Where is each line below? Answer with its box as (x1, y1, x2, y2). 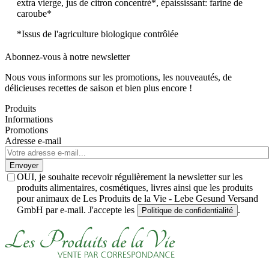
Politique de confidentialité (142, 205, 233, 215)
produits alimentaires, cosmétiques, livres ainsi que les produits (17, 182, 253, 193)
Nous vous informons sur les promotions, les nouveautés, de (5, 71, 232, 82)
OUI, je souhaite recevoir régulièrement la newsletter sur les (17, 171, 243, 182)
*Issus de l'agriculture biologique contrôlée (17, 28, 178, 39)
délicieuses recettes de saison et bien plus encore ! (5, 82, 192, 93)
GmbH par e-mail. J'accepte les (17, 204, 137, 215)
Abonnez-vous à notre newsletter (5, 51, 130, 62)
